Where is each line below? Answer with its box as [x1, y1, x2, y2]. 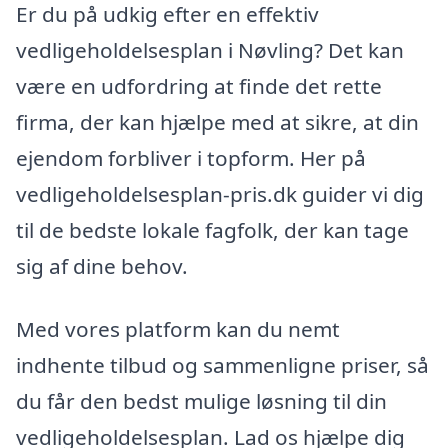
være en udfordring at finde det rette [16, 71, 382, 100]
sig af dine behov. [16, 251, 188, 280]
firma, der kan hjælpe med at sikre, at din [16, 107, 419, 136]
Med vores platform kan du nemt [16, 315, 340, 344]
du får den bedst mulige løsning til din [16, 387, 387, 416]
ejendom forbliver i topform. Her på [16, 143, 366, 172]
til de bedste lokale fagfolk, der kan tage [16, 215, 409, 244]
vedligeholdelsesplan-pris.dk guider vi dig [16, 179, 424, 208]
